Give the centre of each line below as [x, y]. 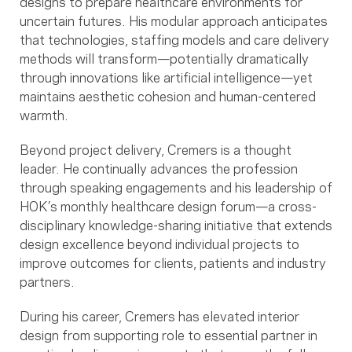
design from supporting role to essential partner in [169, 334]
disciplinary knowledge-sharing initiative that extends [176, 224]
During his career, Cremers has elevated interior [159, 315]
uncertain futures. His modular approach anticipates [174, 19]
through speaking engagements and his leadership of [176, 186]
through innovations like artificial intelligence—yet [166, 76]
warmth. [44, 114]
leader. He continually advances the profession [159, 167]
